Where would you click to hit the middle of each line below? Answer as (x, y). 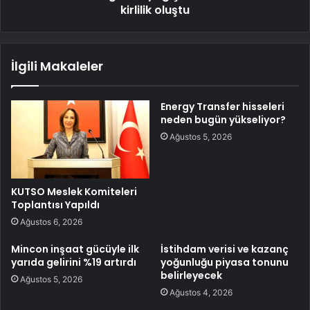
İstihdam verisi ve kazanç (225, 249)
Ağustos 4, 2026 (201, 292)
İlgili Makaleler (57, 66)
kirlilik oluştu (155, 10)
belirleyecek (191, 275)
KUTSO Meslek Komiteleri (74, 191)
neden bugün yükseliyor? (223, 119)
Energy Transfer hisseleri (222, 106)
